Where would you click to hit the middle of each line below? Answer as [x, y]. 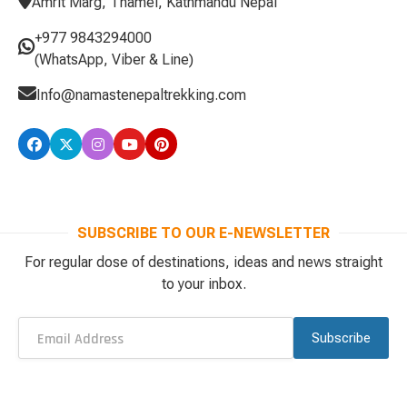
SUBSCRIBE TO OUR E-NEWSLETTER [203, 233]
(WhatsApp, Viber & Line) [114, 60]
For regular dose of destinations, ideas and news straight [203, 263]
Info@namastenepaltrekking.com [141, 95]
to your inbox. [203, 284]
